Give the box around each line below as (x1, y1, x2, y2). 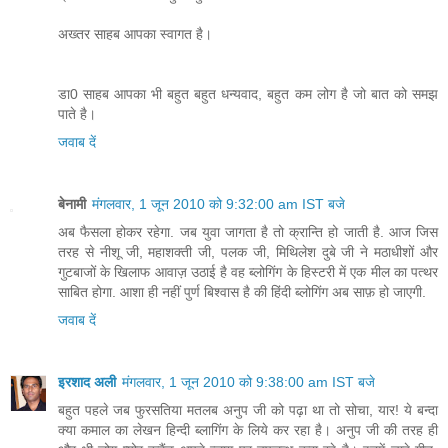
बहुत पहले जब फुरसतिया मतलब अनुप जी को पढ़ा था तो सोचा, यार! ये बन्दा (58, 402, 438, 419)
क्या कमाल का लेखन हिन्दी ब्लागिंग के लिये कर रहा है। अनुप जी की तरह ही (58, 422, 438, 439)
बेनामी (58, 196, 86, 213)
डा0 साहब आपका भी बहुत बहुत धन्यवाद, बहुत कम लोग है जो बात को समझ (58, 86, 438, 103)
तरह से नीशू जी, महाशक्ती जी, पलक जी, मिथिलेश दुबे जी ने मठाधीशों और (58, 244, 438, 261)
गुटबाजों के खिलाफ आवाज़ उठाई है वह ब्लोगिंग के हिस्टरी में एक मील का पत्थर (58, 264, 438, 281)
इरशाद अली (58, 374, 116, 391)
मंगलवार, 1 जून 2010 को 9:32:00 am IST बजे (92, 196, 345, 213)
